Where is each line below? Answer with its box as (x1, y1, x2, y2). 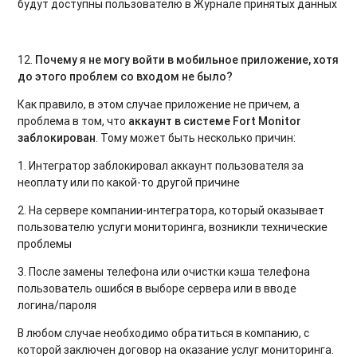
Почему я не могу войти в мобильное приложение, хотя (35, 52, 339, 67)
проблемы (18, 236, 73, 251)
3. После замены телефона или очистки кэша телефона (18, 264, 311, 279)
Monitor (258, 113, 302, 128)
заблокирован (18, 130, 96, 145)
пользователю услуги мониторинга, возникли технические (18, 219, 328, 234)
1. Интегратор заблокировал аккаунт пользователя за (18, 158, 304, 173)
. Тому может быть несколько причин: (96, 130, 296, 145)
